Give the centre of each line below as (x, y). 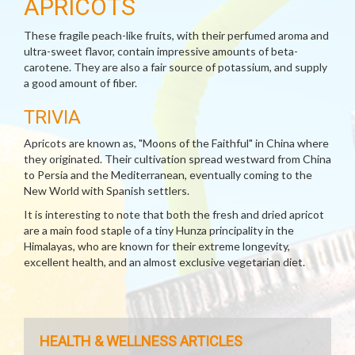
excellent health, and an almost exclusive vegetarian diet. (164, 262)
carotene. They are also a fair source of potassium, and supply (176, 67)
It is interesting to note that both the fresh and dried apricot (174, 214)
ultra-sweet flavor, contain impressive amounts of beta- (161, 51)
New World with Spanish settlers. (107, 191)
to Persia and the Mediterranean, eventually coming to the (168, 175)
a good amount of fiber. (80, 83)
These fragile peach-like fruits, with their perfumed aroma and (176, 35)
